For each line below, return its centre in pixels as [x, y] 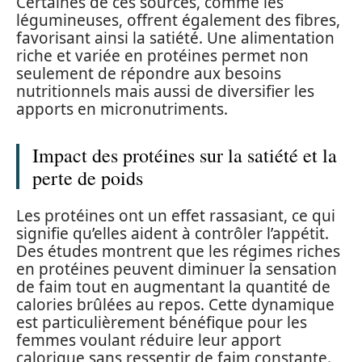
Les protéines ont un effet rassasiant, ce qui [176, 216]
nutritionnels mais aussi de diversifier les [165, 91]
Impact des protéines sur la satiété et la [185, 155]
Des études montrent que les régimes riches [178, 251]
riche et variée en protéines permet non [162, 55]
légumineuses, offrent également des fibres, [178, 20]
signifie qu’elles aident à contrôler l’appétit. [173, 234]
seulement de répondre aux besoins [149, 73]
